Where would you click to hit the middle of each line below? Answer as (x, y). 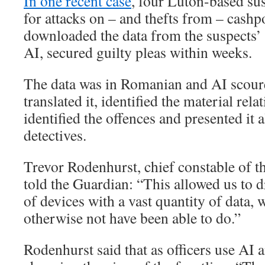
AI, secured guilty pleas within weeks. (138, 52)
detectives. (55, 135)
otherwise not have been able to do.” (132, 218)
